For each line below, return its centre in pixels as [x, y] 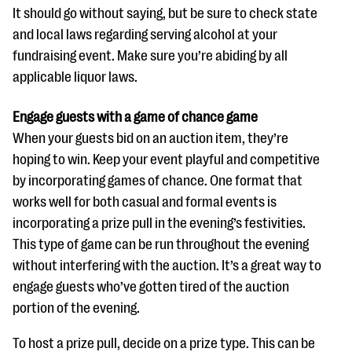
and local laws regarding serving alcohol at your [145, 35]
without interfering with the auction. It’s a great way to [167, 266]
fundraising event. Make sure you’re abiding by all [150, 56]
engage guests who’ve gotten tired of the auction [151, 287]
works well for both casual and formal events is [145, 202]
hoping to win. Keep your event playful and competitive [166, 160]
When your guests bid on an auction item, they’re [150, 139]
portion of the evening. [76, 308]
